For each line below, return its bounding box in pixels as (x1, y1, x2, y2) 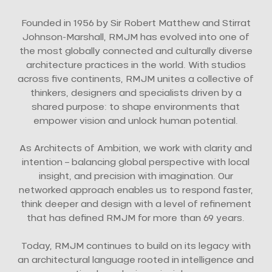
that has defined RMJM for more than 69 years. (27, 212, 245, 223)
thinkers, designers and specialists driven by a (30, 87, 242, 98)
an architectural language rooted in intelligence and (18, 254, 254, 265)
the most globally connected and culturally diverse (19, 45, 253, 56)
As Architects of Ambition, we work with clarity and (19, 143, 253, 153)
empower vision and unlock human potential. (33, 115, 239, 126)
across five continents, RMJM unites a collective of (18, 73, 254, 84)
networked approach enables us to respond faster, (18, 185, 253, 195)
